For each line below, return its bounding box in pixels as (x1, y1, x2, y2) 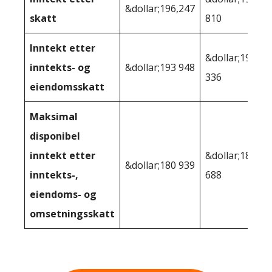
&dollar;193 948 (125, 60, 195, 74)
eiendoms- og (30, 187, 97, 201)
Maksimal (30, 109, 78, 123)
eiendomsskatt (30, 80, 104, 93)
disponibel (30, 129, 80, 143)
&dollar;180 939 (125, 158, 195, 172)
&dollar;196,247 (125, 1, 195, 15)
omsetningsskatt (30, 206, 115, 220)
